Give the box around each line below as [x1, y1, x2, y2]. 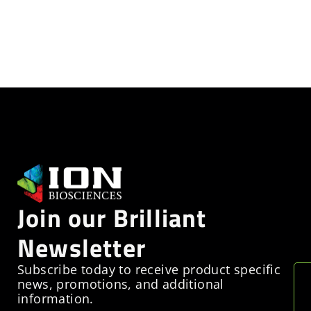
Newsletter [17, 228, 146, 267]
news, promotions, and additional [17, 276, 224, 293]
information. [17, 290, 94, 308]
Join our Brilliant [17, 199, 207, 237]
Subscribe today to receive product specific [17, 261, 281, 278]
